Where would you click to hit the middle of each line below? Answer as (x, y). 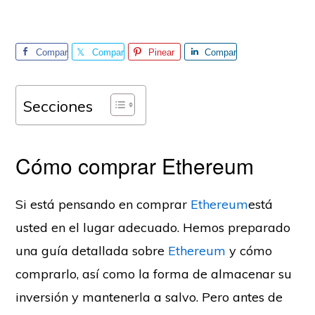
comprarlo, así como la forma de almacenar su (154, 274)
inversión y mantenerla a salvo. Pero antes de (149, 297)
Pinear (162, 52)
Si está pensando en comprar (103, 204)
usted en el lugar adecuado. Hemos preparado (153, 227)
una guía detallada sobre (92, 251)
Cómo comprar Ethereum (138, 166)
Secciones (58, 105)
